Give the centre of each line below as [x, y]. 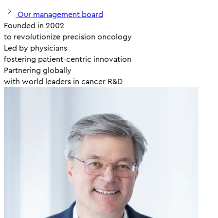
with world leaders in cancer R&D [63, 82]
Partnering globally [38, 71]
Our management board [60, 15]
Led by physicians [36, 48]
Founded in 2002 [34, 26]
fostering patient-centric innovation [68, 59]
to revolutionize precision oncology [68, 37]
